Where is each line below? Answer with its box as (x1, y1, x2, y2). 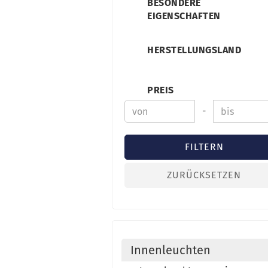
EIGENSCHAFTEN (147, 10, 221, 22)
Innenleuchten (130, 243, 211, 257)
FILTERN (184, 141, 224, 153)
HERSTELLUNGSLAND (147, 44, 241, 56)
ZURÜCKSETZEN (167, 169, 242, 181)
